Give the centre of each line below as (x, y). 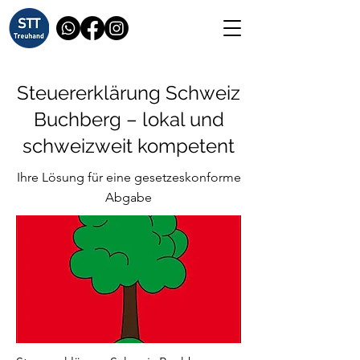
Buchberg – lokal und (129, 119)
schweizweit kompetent (129, 146)
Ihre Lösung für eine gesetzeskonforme (129, 177)
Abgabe (129, 197)
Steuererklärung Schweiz (129, 93)
